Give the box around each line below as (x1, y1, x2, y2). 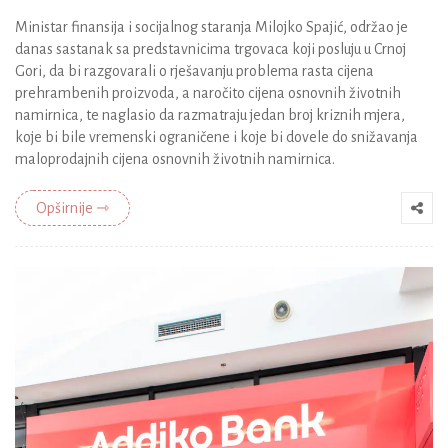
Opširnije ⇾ (36, 199, 109, 216)
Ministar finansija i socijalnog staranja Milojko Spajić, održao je (15, 18, 408, 35)
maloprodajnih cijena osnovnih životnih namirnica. (15, 150, 335, 167)
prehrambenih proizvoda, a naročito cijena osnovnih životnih (15, 84, 401, 101)
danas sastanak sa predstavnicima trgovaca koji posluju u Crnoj (15, 40, 406, 57)
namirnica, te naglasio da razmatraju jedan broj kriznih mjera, (15, 106, 405, 123)
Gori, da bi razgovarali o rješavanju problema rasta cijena (15, 62, 374, 79)
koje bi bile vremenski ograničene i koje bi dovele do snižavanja (15, 128, 418, 145)
